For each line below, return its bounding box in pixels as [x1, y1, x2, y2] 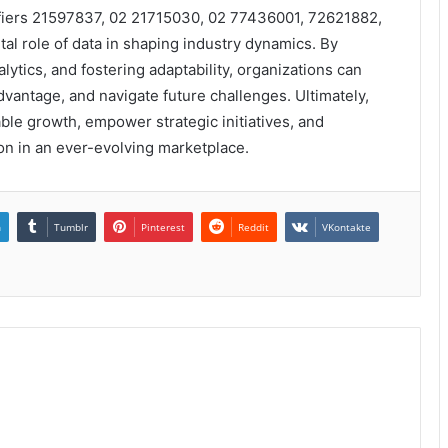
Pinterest [141, 220, 185, 235]
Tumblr [54, 220, 88, 235]
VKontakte [322, 220, 371, 235]
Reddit [238, 220, 269, 235]
